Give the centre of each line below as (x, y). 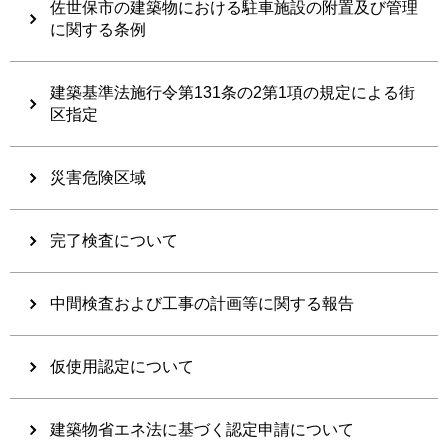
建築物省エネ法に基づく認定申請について (202, 429)
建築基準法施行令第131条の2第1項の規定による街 (232, 92)
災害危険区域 (98, 177)
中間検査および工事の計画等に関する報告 (202, 303)
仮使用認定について (122, 366)
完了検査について (114, 240)
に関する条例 (98, 29)
